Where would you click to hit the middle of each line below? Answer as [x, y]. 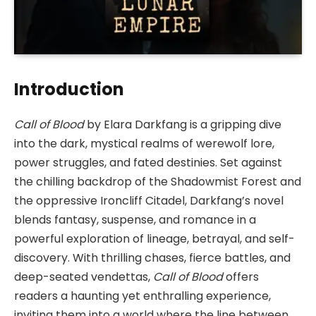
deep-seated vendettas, [84, 277]
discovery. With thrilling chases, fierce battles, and [152, 258]
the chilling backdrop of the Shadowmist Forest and [158, 182]
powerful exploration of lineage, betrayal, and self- [154, 239]
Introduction [69, 90]
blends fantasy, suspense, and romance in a [135, 220]
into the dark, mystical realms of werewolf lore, [144, 144]
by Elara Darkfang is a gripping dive [183, 125]
